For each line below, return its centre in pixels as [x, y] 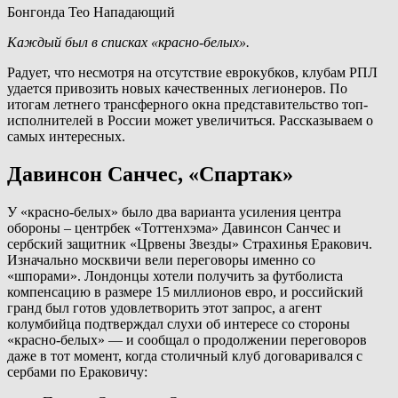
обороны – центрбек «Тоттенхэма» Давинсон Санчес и [174, 227]
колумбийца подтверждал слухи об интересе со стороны [179, 323]
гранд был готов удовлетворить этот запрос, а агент [164, 307]
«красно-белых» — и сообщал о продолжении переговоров [187, 339]
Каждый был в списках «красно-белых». [128, 42]
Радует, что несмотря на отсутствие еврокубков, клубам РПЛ [192, 72]
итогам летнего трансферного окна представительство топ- [187, 104]
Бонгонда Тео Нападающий [91, 12]
